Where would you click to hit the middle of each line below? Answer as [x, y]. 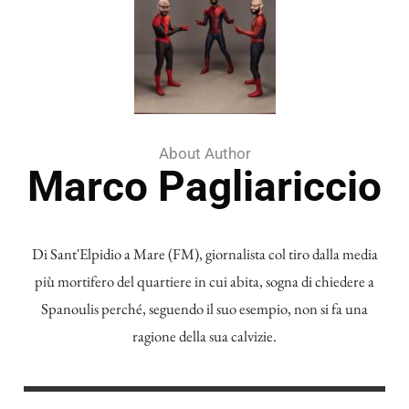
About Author [204, 153]
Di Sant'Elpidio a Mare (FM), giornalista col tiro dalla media [204, 254]
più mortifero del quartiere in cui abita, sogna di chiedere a [204, 282]
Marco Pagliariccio [204, 187]
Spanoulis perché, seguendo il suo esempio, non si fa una [204, 309]
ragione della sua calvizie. [204, 336]
